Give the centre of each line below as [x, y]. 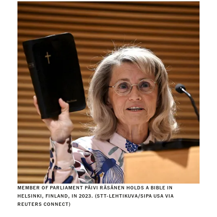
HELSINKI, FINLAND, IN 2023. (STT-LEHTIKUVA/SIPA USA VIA [96, 196]
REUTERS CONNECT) [44, 204]
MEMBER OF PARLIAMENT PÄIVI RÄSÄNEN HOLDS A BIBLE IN [95, 187]
